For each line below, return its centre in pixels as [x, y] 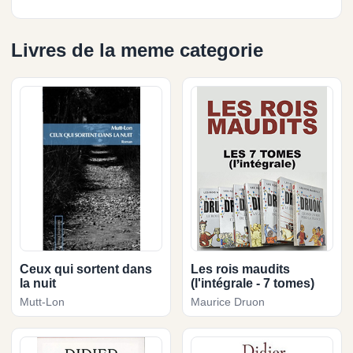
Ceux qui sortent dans [86, 269]
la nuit [38, 283]
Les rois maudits [240, 269]
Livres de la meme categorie [137, 50]
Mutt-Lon [42, 301]
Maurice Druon [228, 301]
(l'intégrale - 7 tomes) [253, 283]
